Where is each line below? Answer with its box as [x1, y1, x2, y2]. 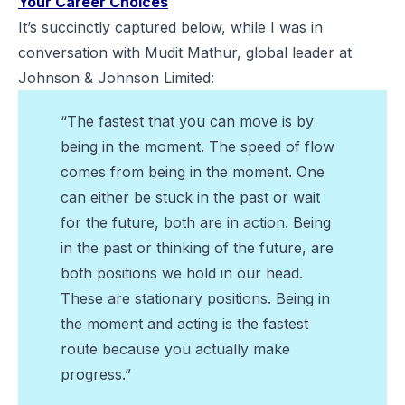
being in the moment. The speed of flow [61, 137, 334, 155]
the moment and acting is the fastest [61, 314, 308, 333]
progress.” [61, 364, 131, 383]
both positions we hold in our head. [61, 263, 303, 282]
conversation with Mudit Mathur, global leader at [18, 42, 352, 61]
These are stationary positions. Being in [61, 288, 330, 307]
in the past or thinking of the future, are [61, 238, 334, 257]
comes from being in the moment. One [61, 162, 325, 181]
